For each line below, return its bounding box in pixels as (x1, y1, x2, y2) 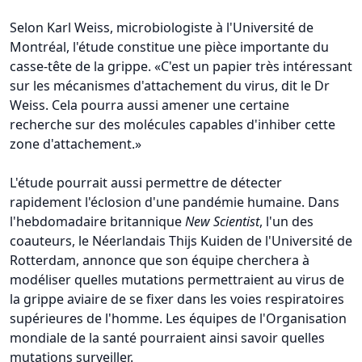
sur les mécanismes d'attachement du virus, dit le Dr (10, 76, 330, 95)
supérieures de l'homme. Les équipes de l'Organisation (10, 309, 347, 327)
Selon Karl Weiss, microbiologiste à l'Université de (10, 18, 314, 36)
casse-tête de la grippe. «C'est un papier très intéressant (10, 57, 352, 75)
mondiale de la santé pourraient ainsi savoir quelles (10, 328, 325, 347)
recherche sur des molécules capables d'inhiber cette (10, 115, 335, 133)
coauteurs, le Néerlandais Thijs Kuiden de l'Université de (10, 231, 352, 250)
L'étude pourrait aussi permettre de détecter (10, 173, 282, 192)
